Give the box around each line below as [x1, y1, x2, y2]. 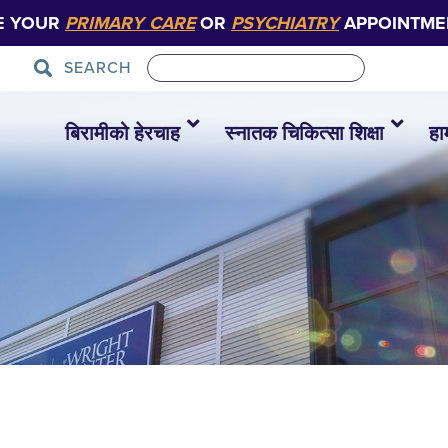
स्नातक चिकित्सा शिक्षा [225, 122, 384, 146]
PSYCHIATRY [231, 12, 339, 34]
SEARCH [64, 58, 132, 78]
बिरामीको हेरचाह [65, 122, 180, 146]
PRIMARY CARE [65, 12, 195, 34]
